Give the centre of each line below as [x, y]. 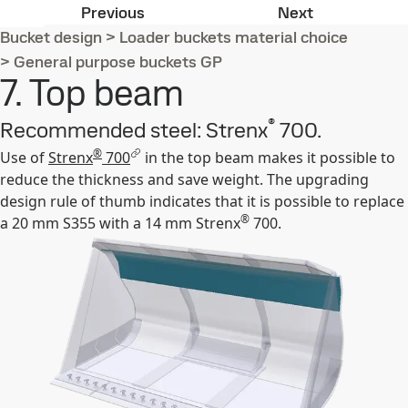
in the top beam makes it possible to [268, 158]
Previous [113, 12]
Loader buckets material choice [234, 37]
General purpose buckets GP [118, 61]
